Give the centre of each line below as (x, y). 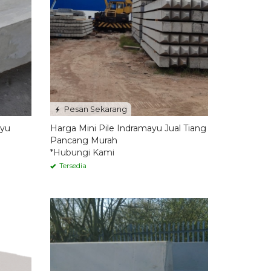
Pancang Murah (83, 141)
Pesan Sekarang (94, 109)
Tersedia (72, 166)
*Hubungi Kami (82, 153)
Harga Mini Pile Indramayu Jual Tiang (128, 129)
